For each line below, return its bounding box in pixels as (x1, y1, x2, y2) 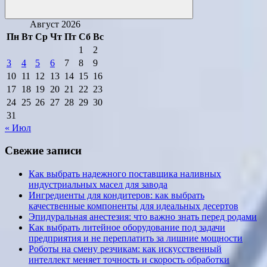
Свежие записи (5, 144, 82, 157)
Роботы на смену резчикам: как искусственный (29, 244, 222, 254)
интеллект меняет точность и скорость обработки (29, 254, 229, 265)
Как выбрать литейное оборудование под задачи (29, 222, 225, 232)
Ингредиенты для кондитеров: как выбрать (29, 190, 204, 200)
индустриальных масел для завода (29, 179, 167, 190)
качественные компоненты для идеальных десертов (29, 201, 238, 211)
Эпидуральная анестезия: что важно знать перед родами (29, 212, 257, 222)
